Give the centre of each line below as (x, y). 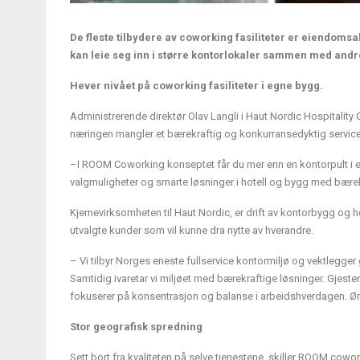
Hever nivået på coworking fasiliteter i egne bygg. (196, 85)
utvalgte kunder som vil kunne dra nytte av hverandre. (192, 230)
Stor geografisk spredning (136, 326)
